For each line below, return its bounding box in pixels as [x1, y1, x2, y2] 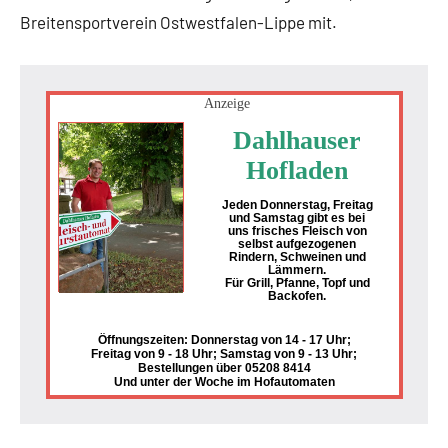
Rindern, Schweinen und [228, 250, 366, 265]
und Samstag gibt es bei [229, 211, 366, 226]
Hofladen [246, 156, 349, 186]
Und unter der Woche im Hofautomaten [113, 374, 335, 389]
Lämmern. [268, 263, 327, 278]
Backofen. [268, 289, 327, 304]
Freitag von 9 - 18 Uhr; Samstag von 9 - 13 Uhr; [91, 346, 357, 361]
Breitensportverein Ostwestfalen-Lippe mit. [20, 12, 337, 33]
